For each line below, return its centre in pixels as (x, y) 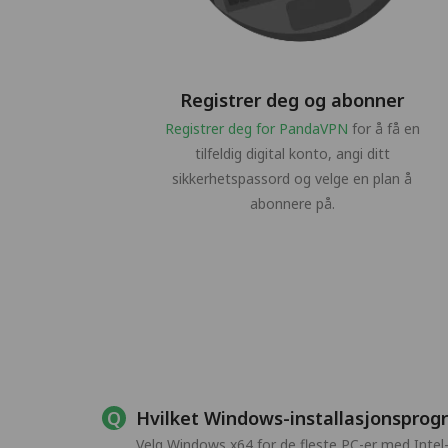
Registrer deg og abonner (292, 100)
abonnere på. (292, 203)
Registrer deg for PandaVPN (256, 128)
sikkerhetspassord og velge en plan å (292, 178)
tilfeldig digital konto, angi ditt (292, 153)
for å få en (383, 128)
